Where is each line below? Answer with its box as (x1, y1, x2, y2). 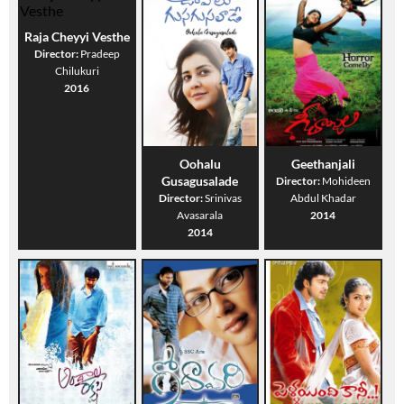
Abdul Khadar (289, 191, 356, 206)
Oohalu (179, 156, 221, 172)
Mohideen (321, 174, 371, 188)
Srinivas (204, 191, 242, 206)
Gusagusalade (161, 173, 239, 189)
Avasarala (177, 208, 224, 223)
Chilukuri (54, 64, 99, 78)
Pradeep (79, 47, 120, 61)
